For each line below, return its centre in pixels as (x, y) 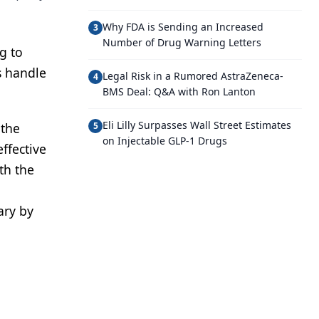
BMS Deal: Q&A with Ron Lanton (179, 91)
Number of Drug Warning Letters (182, 42)
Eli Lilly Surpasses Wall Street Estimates (197, 125)
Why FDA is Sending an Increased (183, 27)
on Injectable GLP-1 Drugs (165, 141)
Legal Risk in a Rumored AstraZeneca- (193, 76)
